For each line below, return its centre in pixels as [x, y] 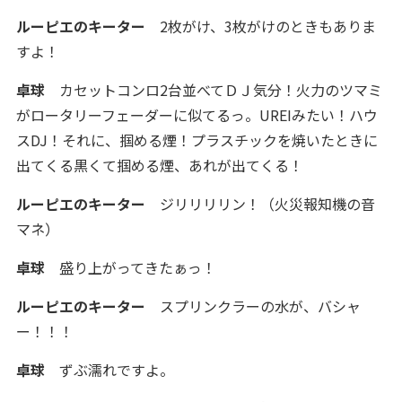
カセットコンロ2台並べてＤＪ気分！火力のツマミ [213, 90]
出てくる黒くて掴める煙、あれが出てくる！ [159, 165]
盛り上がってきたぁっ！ [130, 267]
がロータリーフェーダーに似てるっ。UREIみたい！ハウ [197, 115]
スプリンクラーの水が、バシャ [253, 306]
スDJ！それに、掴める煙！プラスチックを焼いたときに [197, 140]
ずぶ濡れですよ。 [109, 370]
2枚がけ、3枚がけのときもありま [260, 26]
